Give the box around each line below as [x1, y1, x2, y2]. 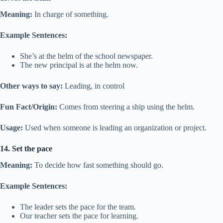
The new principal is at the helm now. [20, 61, 138, 70]
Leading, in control [63, 82, 124, 91]
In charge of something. [32, 10, 109, 19]
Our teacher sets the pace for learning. [20, 211, 138, 220]
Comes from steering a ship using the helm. [57, 103, 195, 111]
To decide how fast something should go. [32, 160, 163, 169]
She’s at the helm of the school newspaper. [20, 52, 153, 61]
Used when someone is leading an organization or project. [23, 123, 207, 132]
